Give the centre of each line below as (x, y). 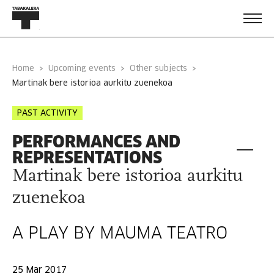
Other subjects (158, 69)
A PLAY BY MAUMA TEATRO (120, 234)
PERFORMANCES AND (96, 142)
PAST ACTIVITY (47, 113)
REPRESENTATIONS (87, 157)
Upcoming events (85, 69)
